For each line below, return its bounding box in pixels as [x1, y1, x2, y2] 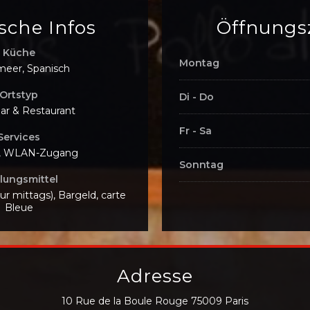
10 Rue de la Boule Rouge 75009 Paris [62, 295, 248, 307]
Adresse [116, 265, 194, 287]
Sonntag [179, 158, 224, 171]
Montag [179, 57, 219, 69]
